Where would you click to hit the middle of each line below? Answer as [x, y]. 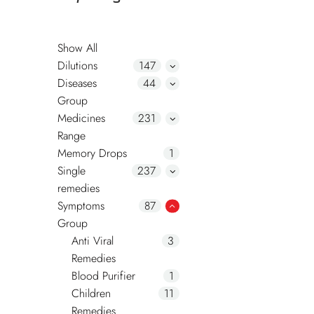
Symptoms [81, 206]
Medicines [81, 118]
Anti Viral [93, 241]
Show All [77, 48]
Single [71, 171]
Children [91, 294]
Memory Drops [92, 153]
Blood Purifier [103, 276]
